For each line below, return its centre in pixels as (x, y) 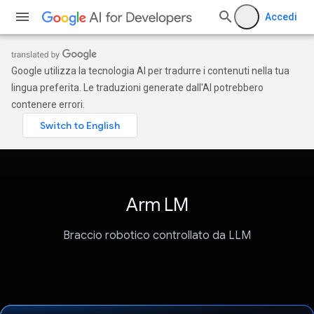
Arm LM (157, 205)
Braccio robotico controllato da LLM (157, 236)
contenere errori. (48, 104)
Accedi (281, 17)
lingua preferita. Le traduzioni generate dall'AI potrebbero (137, 88)
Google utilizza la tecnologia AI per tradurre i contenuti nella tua (150, 71)
